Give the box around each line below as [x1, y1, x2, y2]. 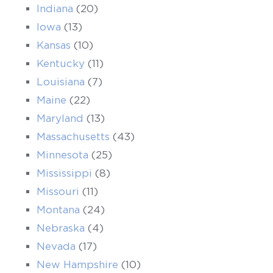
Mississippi [37, 168, 92, 179]
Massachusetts [37, 131, 110, 142]
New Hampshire [37, 259, 118, 270]
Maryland [37, 113, 83, 124]
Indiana [37, 3, 73, 14]
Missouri [37, 186, 79, 197]
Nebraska [37, 222, 85, 233]
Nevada [37, 241, 76, 252]
